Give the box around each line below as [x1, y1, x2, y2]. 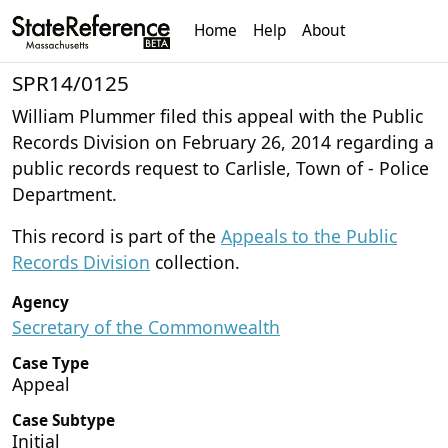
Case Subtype [12, 409, 115, 431]
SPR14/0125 [12, 68, 129, 97]
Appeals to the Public [221, 223, 397, 248]
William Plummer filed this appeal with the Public [12, 103, 423, 128]
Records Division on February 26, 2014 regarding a [12, 129, 434, 154]
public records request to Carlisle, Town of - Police [12, 155, 429, 180]
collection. [150, 249, 240, 274]
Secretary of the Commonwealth [12, 314, 280, 339]
